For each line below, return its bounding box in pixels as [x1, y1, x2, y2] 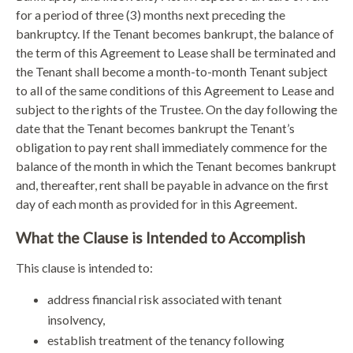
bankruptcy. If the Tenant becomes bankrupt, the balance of [16, 26, 334, 42]
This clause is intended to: [16, 260, 153, 276]
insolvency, [47, 312, 105, 328]
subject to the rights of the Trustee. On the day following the [16, 102, 337, 117]
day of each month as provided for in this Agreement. [16, 196, 297, 212]
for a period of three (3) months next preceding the [16, 7, 285, 23]
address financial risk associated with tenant [47, 292, 282, 307]
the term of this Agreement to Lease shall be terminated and [16, 45, 336, 61]
